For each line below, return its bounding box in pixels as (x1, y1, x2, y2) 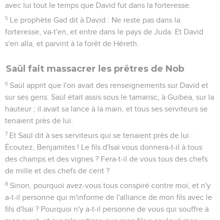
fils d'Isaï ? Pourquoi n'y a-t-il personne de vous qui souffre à (5, 205, 209, 213)
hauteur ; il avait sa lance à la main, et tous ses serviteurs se (5, 105, 208, 113)
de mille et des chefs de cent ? (5, 166, 110, 175)
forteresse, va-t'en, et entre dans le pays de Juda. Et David (5, 27, 203, 36)
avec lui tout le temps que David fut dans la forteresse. (5, 1, 191, 9)
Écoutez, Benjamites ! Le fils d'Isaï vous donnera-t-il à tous (5, 143, 202, 151)
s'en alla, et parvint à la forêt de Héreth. (5, 39, 139, 48)
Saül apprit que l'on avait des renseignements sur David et (10, 81, 209, 89)
